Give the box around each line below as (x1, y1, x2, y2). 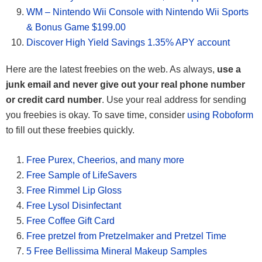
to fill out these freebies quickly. (6, 125, 135, 136)
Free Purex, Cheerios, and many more (26, 155, 184, 166)
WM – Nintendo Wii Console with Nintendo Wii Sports (26, 7, 249, 18)
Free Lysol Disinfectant (26, 201, 121, 211)
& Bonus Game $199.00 (26, 22, 126, 33)
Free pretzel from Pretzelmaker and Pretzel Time (26, 231, 226, 242)
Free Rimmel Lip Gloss (26, 185, 122, 196)
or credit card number (6, 95, 102, 105)
